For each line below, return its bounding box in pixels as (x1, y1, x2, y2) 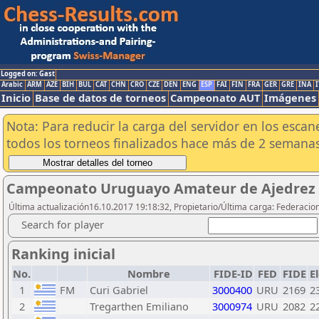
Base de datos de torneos (35, 90, 166, 105)
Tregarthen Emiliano (90, 299, 189, 313)
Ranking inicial (11, 244, 115, 263)
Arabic (1, 80, 23, 89)
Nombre (127, 266, 170, 281)
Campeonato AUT (170, 90, 260, 105)
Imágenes (264, 90, 316, 105)
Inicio (1, 90, 31, 105)
